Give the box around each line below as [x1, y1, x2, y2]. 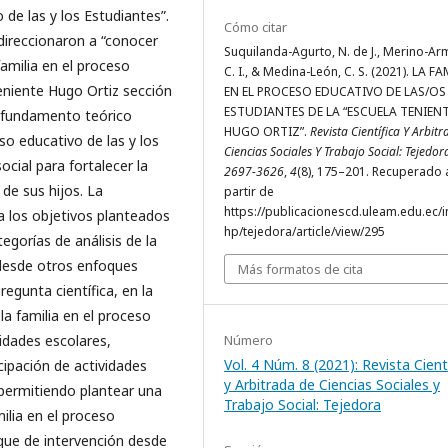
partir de [224, 182, 274, 200]
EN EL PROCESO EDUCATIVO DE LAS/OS [224, 82, 446, 100]
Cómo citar [224, 17, 287, 36]
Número [224, 330, 273, 349]
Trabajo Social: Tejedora [224, 394, 381, 414]
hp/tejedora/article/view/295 [224, 222, 385, 240]
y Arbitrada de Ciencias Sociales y [224, 374, 440, 394]
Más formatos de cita [238, 259, 363, 278]
